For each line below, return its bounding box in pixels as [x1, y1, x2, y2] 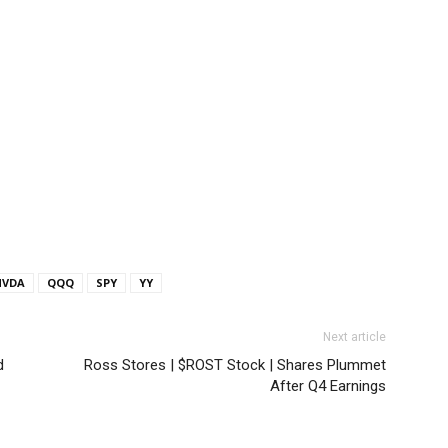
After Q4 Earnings [270, 377, 386, 395]
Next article [323, 330, 386, 344]
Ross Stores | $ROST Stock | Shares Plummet [84, 356, 386, 374]
